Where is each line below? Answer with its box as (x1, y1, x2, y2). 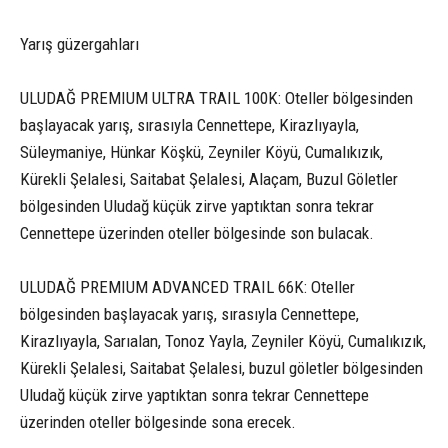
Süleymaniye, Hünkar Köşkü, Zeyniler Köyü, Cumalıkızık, (20, 141, 383, 162)
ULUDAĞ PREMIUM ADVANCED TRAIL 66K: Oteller (20, 276, 355, 297)
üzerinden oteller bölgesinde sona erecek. (20, 411, 296, 432)
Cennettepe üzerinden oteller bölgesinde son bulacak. (20, 222, 374, 243)
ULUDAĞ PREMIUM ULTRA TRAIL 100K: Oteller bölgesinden (20, 87, 413, 108)
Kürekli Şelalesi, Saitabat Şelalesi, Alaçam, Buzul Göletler (20, 168, 398, 189)
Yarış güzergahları (20, 33, 139, 54)
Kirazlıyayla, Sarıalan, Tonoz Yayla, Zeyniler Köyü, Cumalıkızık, (20, 330, 426, 351)
